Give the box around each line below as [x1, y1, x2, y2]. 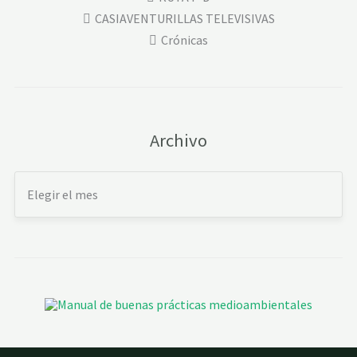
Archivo [150, 128, 207, 151]
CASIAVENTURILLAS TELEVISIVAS [94, 10, 275, 26]
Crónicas [161, 31, 208, 48]
